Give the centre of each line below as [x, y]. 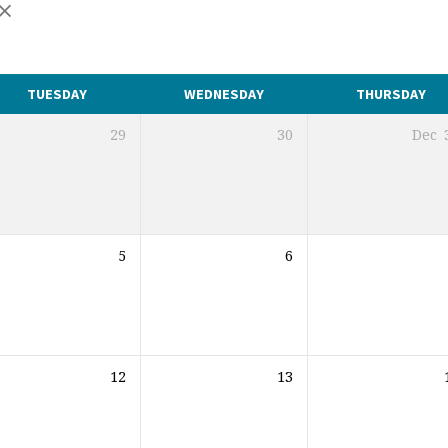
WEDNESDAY [223, 94]
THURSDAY [390, 94]
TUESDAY [56, 94]
